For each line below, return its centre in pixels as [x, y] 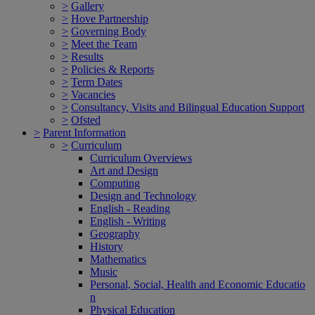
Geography [115, 233]
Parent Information [84, 132]
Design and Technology [143, 195]
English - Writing [128, 221]
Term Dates [97, 82]
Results [87, 56]
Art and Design [124, 170]
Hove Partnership [110, 18]
